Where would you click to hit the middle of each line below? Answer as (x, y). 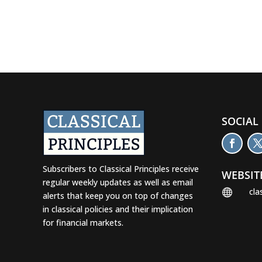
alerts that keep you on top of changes (118, 196)
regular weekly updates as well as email (118, 182)
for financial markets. (83, 223)
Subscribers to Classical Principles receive (121, 169)
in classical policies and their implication (118, 209)
